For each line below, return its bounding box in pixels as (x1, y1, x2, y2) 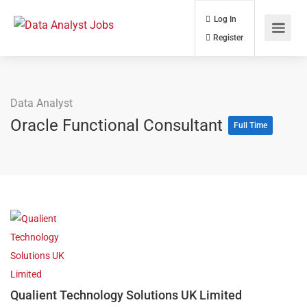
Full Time (234, 121, 267, 130)
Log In (249, 16, 278, 28)
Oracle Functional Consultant (10, 116, 227, 135)
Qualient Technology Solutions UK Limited (10, 288, 242, 302)
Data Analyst (10, 97, 73, 110)
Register (248, 38, 286, 50)
